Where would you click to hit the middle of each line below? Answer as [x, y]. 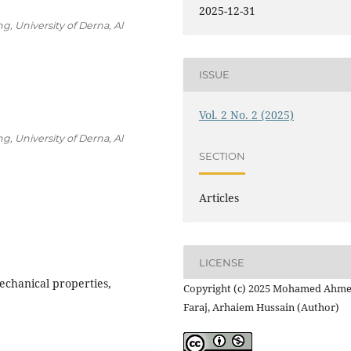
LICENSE [222, 262]
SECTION [223, 156]
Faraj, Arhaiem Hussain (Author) [261, 308]
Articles [219, 198]
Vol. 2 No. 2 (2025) [247, 114]
